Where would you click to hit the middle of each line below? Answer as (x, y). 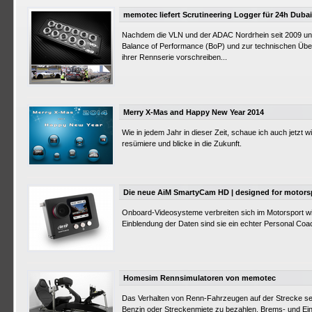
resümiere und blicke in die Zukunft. (182, 143)
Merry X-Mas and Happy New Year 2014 (194, 112)
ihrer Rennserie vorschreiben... (174, 57)
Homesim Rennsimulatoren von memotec (200, 278)
